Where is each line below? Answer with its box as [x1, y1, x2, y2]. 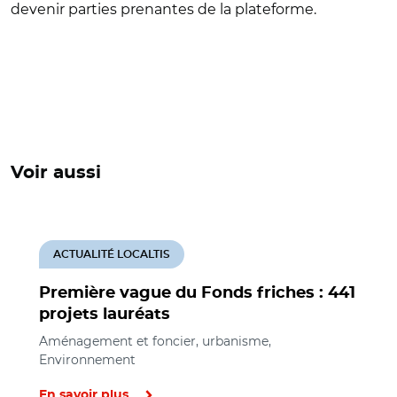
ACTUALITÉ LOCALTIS [53, 248, 170, 260]
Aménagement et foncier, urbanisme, [39, 332, 271, 349]
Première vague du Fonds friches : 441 [39, 284, 355, 301]
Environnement [39, 351, 136, 368]
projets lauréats [39, 306, 170, 323]
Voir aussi [11, 163, 101, 182]
